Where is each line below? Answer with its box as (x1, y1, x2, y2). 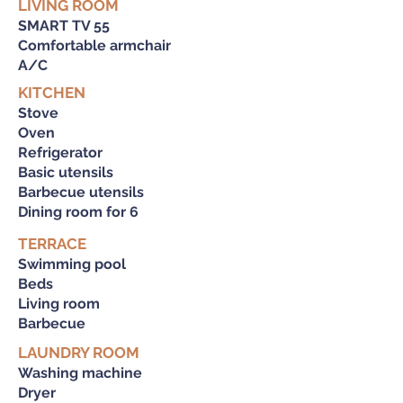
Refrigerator (18, 144, 103, 161)
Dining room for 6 (18, 203, 139, 220)
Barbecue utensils (18, 184, 144, 201)
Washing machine (18, 364, 142, 381)
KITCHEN (18, 84, 85, 102)
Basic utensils (18, 164, 113, 181)
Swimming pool (18, 255, 126, 273)
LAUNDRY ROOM (18, 344, 139, 362)
